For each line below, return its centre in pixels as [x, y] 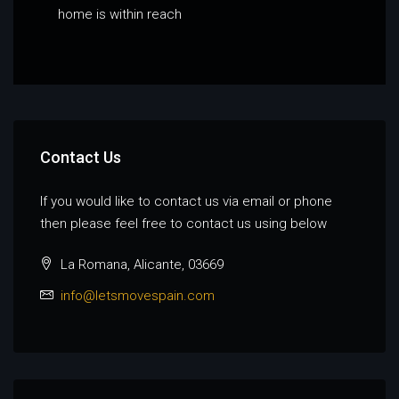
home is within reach [120, 14]
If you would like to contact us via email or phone [186, 201]
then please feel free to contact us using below [183, 223]
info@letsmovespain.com [138, 295]
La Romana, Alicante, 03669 [140, 264]
